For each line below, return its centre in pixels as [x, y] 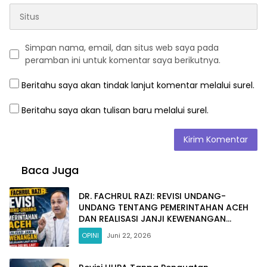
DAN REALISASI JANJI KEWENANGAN [152, 218]
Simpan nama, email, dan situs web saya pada [122, 48]
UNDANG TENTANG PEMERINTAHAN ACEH [164, 207]
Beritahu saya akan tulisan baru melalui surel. [115, 111]
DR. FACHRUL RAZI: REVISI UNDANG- [152, 196]
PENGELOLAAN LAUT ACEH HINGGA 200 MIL [167, 230]
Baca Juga [50, 170]
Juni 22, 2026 [129, 235]
